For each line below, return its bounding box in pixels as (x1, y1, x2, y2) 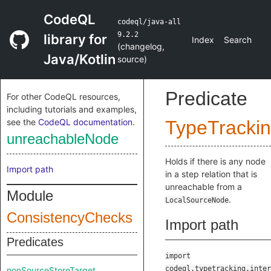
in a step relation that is (165, 169, 257, 179)
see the (7, 117, 38, 127)
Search (224, 34, 252, 45)
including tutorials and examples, (7, 104, 137, 114)
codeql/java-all (117, 17, 181, 26)
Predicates (7, 235, 64, 249)
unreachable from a (165, 181, 242, 192)
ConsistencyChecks (7, 209, 132, 226)
